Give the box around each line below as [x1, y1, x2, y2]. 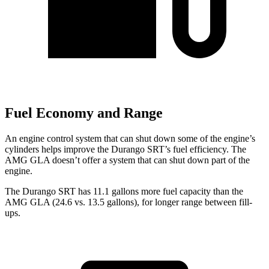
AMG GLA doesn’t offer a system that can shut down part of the [5, 154, 250, 165]
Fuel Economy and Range [5, 105, 163, 121]
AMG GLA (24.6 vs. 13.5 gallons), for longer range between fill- [5, 196, 252, 207]
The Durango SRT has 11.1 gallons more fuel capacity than [5, 186, 229, 196]
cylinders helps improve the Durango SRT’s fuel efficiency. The [5, 144, 246, 154]
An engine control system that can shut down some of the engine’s [5, 133, 255, 144]
